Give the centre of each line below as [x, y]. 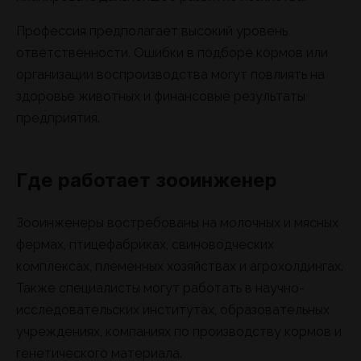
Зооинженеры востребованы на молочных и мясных [177, 223]
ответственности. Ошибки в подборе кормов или [172, 53]
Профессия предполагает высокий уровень [152, 31]
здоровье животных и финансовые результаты [161, 96]
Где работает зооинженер [147, 180]
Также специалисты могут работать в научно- [160, 288]
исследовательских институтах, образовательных [173, 310]
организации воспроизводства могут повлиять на [170, 75]
